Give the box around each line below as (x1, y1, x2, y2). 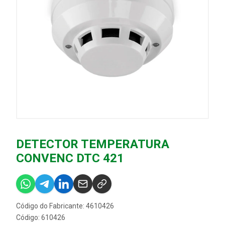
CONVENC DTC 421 (16, 151, 124, 165)
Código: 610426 (16, 213, 65, 221)
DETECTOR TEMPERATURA (16, 137, 169, 151)
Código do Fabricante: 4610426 (16, 202, 114, 210)
